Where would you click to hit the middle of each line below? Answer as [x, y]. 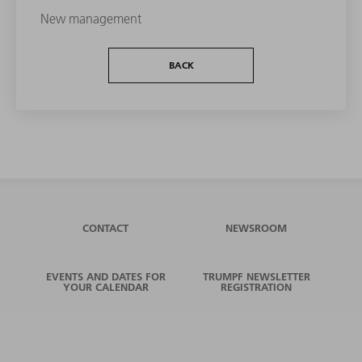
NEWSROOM [257, 228]
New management [91, 19]
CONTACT [106, 228]
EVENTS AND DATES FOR [105, 277]
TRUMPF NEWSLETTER [256, 277]
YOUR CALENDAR [105, 287]
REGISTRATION [257, 287]
